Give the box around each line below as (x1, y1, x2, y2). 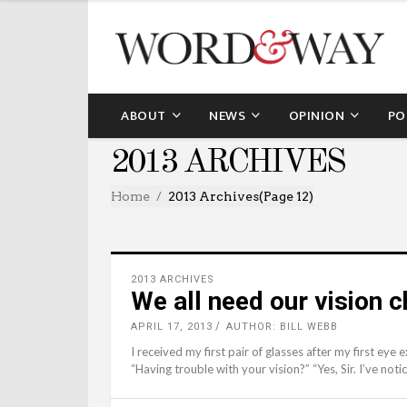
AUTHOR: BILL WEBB (226, 321, 338, 333)
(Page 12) (259, 188, 313, 203)
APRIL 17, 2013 (131, 321, 213, 333)
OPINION (288, 104, 344, 127)
